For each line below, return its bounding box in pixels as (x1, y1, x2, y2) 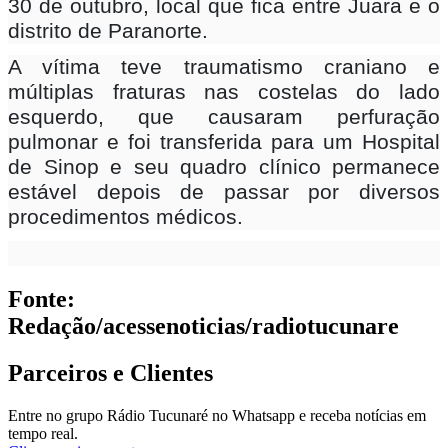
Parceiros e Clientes (8, 359, 213, 386)
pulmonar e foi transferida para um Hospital (8, 130, 440, 155)
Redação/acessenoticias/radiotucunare (8, 313, 399, 340)
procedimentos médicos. (8, 205, 243, 230)
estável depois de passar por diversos (8, 180, 440, 205)
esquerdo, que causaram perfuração (8, 105, 440, 130)
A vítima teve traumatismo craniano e (8, 55, 440, 80)
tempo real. (8, 424, 78, 442)
